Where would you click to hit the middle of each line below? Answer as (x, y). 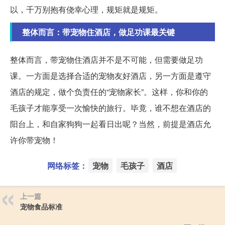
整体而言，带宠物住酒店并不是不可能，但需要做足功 (106, 59)
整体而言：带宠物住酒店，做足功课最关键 (98, 32)
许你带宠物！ (34, 140)
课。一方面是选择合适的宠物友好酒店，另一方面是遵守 (110, 75)
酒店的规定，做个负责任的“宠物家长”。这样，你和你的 (109, 91)
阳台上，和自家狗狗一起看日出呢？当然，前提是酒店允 (110, 124)
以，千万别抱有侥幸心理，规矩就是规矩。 (86, 9)
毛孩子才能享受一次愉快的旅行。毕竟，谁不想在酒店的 (110, 107)
